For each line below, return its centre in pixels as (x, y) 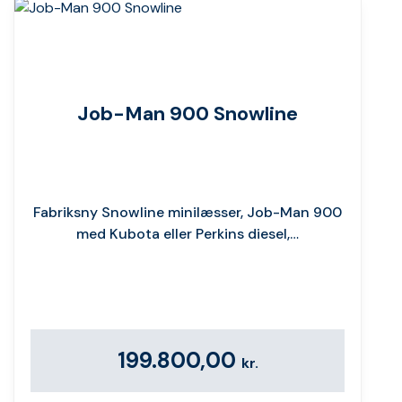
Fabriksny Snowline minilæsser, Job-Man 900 (188, 212)
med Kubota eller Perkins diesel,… (188, 233)
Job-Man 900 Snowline (188, 113)
